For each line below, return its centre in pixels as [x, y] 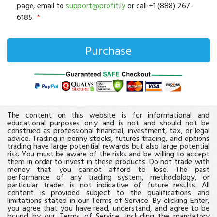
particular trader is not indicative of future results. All [108, 184]
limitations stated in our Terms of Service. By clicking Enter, [108, 200]
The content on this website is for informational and [108, 115]
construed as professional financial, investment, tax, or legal [108, 130]
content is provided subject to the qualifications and [108, 192]
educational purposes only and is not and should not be [108, 122]
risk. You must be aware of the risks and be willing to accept [108, 153]
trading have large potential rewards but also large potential [108, 146]
